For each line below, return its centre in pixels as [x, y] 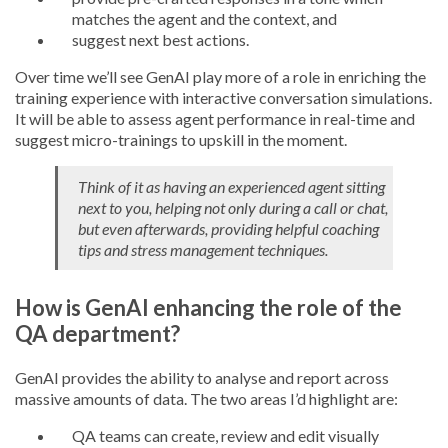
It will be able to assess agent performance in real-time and [215, 118]
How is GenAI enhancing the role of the [208, 307]
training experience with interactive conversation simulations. [223, 97]
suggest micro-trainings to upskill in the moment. [181, 139]
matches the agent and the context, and [204, 18]
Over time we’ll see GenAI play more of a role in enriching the [220, 76]
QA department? [97, 333]
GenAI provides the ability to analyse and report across [202, 377]
